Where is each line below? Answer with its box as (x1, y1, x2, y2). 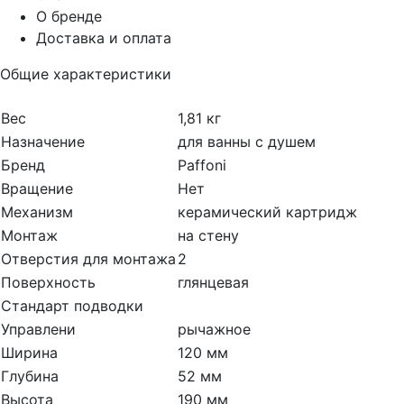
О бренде (36, 7, 102, 26)
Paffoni (178, 156, 226, 175)
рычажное (178, 320, 251, 339)
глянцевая (178, 273, 249, 292)
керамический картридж (178, 203, 357, 222)
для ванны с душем (178, 133, 316, 151)
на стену (178, 226, 239, 245)
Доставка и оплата (36, 29, 171, 48)
